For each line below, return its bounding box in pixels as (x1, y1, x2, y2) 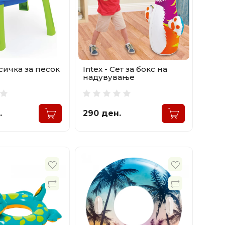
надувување (82, 72, 135, 82)
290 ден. (82, 108, 121, 119)
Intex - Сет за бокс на (82, 64, 167, 74)
